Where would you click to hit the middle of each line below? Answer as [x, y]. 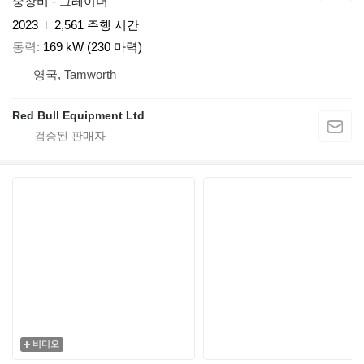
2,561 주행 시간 [97, 25]
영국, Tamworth [75, 74]
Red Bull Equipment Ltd [78, 115]
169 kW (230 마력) [93, 46]
